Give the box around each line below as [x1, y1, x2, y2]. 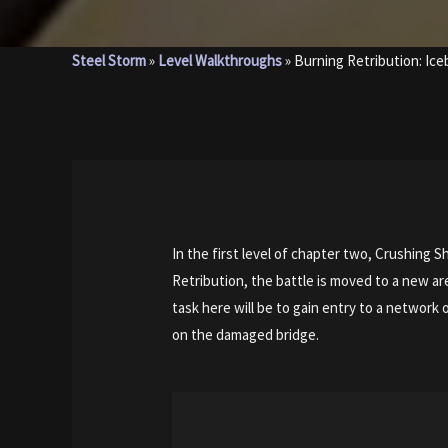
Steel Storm [72, 50, 146, 70]
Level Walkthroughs [158, 50, 282, 70]
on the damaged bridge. [172, 325, 320, 345]
